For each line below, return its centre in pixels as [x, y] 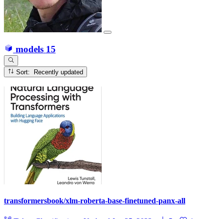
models [29, 49]
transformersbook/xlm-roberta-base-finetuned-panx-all [95, 201]
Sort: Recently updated [59, 72]
